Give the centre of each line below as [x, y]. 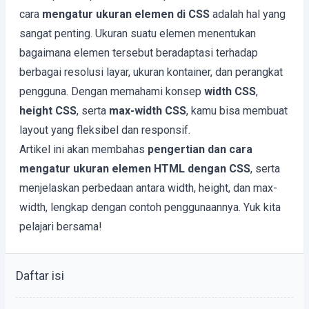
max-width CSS [148, 111]
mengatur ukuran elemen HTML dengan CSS [135, 169]
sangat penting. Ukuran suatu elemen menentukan [138, 33]
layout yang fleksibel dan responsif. [105, 130]
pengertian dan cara [200, 149]
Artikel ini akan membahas [83, 149]
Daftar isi [40, 276]
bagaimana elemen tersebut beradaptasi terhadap [139, 53]
